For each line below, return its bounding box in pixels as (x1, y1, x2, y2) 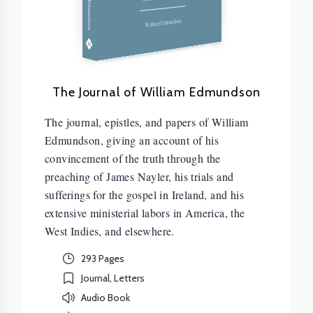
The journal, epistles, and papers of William (45, 115, 249, 130)
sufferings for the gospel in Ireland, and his (45, 187, 244, 203)
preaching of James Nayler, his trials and (45, 169, 234, 184)
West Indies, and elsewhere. (45, 224, 175, 239)
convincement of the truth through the (45, 151, 221, 166)
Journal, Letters (81, 271, 145, 284)
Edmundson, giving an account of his (45, 133, 219, 148)
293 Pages (81, 252, 124, 265)
